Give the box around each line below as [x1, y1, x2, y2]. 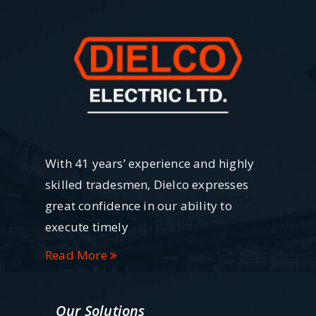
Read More [45, 246, 110, 263]
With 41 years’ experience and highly [45, 154, 255, 171]
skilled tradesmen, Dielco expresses [45, 176, 248, 193]
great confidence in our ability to [45, 197, 232, 214]
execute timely [45, 218, 128, 235]
